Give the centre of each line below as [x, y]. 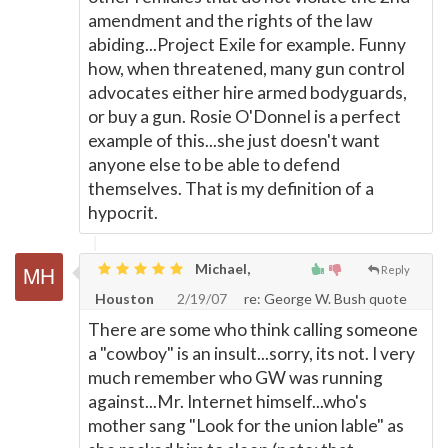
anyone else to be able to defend [214, 164]
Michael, [221, 268]
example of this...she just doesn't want [234, 140]
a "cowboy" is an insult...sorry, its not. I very [251, 353]
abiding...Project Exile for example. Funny [247, 44]
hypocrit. [123, 212]
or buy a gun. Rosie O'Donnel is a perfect [244, 116]
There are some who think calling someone [253, 329]
